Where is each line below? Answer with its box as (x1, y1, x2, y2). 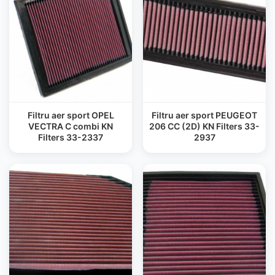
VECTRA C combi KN (28, 121, 113, 131)
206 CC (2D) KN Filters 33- (149, 121, 260, 131)
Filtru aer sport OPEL (27, 110, 114, 120)
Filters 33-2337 (38, 132, 103, 142)
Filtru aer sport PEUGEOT (152, 110, 257, 120)
